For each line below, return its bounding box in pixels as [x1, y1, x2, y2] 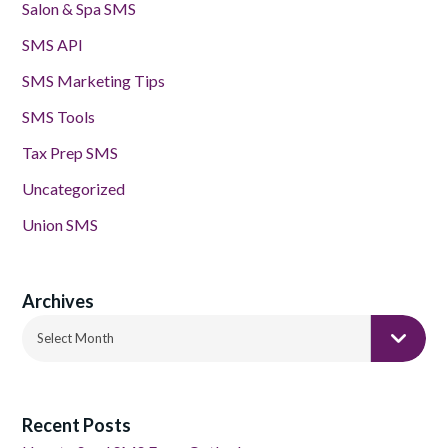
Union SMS [22, 215, 98, 235]
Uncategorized [22, 179, 125, 199]
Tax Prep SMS [22, 143, 118, 163]
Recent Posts [22, 414, 131, 437]
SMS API [22, 35, 83, 55]
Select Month [37, 330, 114, 347]
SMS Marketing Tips [22, 71, 165, 91]
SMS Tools [22, 107, 95, 127]
